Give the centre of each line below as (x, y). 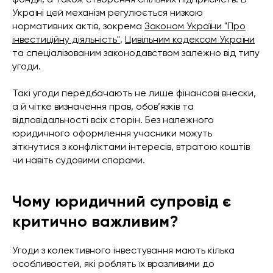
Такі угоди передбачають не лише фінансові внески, (134, 93)
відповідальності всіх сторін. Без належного (113, 120)
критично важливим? (95, 221)
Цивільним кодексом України (190, 39)
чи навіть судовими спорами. (79, 160)
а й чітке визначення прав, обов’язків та (103, 106)
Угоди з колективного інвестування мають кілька (123, 250)
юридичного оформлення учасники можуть (112, 133)
